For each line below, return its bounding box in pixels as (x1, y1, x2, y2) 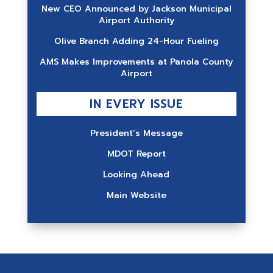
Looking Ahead (103, 168, 170, 181)
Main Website (106, 189, 166, 202)
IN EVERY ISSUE (90, 95, 183, 113)
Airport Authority (98, 14, 174, 27)
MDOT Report (107, 147, 166, 160)
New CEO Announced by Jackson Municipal (41, 2, 232, 15)
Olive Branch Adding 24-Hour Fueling (54, 35, 219, 48)
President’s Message (90, 127, 183, 140)
